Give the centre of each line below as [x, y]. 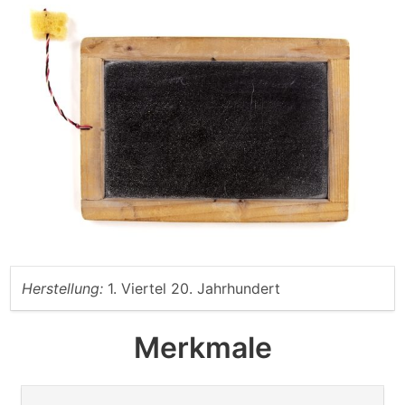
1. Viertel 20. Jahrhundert [194, 288]
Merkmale [202, 347]
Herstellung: [62, 288]
